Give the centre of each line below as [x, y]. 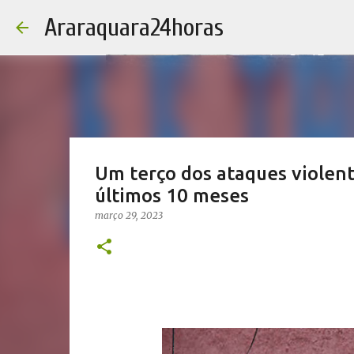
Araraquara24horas [134, 27]
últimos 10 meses [171, 196]
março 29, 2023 [128, 215]
